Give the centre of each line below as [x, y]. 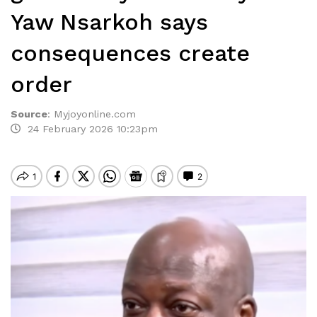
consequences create [130, 53]
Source [29, 114]
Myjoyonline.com [95, 114]
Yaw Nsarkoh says [109, 22]
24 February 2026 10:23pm [89, 129]
